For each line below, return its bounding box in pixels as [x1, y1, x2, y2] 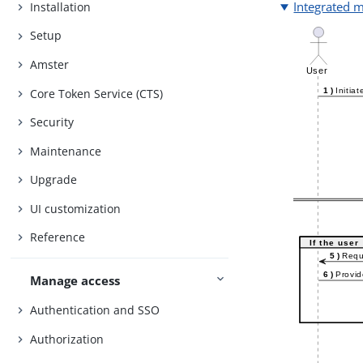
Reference [30, 229, 86, 246]
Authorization [30, 331, 105, 347]
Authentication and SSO [30, 301, 160, 318]
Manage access [30, 272, 121, 289]
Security [30, 114, 75, 130]
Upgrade [30, 172, 78, 188]
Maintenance [30, 143, 102, 159]
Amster [30, 56, 70, 72]
